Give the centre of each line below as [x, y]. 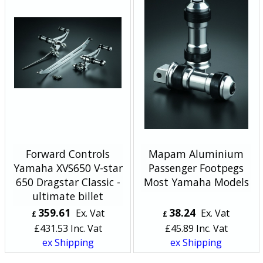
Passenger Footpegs [196, 168]
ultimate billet [68, 196]
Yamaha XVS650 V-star [68, 168]
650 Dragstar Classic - [68, 182]
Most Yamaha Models [196, 182]
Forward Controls [68, 154]
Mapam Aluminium [196, 154]
